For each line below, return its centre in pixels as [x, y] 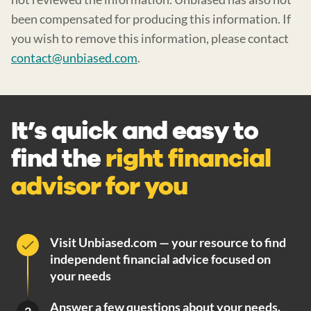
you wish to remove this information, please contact [150, 38]
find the [56, 158]
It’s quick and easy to [135, 131]
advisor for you [99, 186]
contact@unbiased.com [74, 57]
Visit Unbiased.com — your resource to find [168, 242]
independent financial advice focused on [160, 259]
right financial [188, 158]
